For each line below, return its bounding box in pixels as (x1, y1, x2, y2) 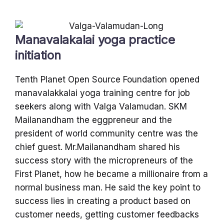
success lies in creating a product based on (15, 195, 190, 206)
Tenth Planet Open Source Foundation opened (15, 74, 199, 84)
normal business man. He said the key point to (15, 182, 200, 192)
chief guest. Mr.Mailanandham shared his (15, 141, 180, 152)
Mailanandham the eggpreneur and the (15, 114, 172, 125)
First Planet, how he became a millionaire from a (15, 168, 208, 179)
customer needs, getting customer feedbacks (15, 209, 199, 219)
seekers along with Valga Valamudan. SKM (15, 101, 187, 111)
